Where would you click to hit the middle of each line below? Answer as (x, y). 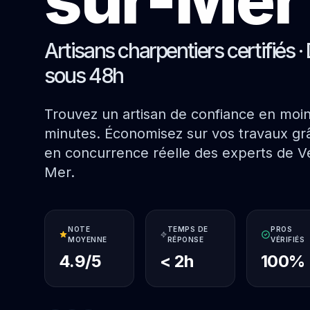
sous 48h (84, 75)
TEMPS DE (188, 229)
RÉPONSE (185, 239)
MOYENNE (88, 239)
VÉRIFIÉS (288, 239)
